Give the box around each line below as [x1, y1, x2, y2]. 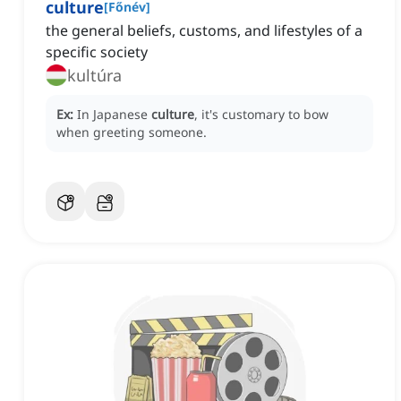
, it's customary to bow [194, 106, 328, 124]
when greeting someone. [56, 124, 207, 141]
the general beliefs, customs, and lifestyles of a [46, 21, 363, 41]
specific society [46, 42, 148, 63]
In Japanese [77, 106, 151, 124]
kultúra [67, 64, 122, 87]
